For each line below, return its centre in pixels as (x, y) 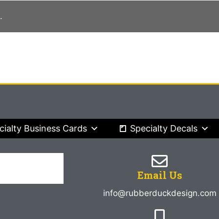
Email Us (160, 175)
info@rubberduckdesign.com (160, 193)
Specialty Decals (164, 128)
